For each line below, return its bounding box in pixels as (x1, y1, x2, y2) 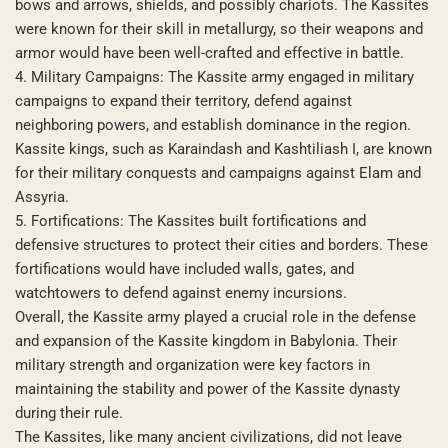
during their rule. (15, 403, 123, 422)
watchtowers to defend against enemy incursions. (15, 283, 347, 302)
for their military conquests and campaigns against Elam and (15, 163, 421, 182)
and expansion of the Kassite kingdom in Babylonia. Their (15, 331, 397, 350)
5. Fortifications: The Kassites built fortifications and (15, 211, 366, 230)
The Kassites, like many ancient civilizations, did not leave (15, 427, 402, 446)
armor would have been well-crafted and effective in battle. (15, 43, 404, 62)
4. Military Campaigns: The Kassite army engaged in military (15, 67, 414, 86)
